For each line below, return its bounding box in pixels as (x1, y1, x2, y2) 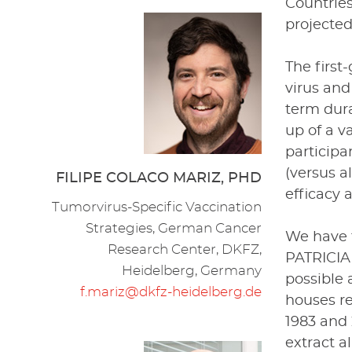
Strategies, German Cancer (86, 221, 262, 235)
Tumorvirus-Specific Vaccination (52, 200, 262, 214)
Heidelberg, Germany (122, 263, 262, 277)
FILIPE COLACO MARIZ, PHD (56, 170, 262, 185)
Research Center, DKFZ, (108, 242, 262, 256)
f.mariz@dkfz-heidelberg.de (80, 284, 262, 299)
